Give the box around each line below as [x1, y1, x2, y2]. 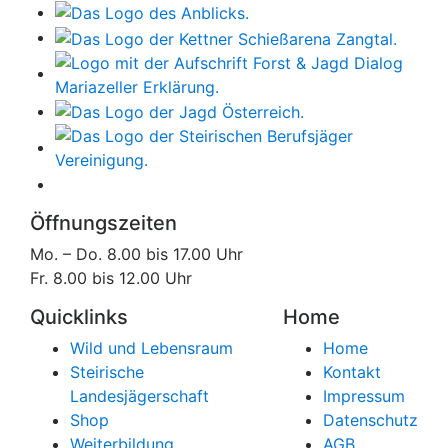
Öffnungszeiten [30, 211, 177, 236]
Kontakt [323, 362, 381, 383]
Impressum [323, 386, 405, 407]
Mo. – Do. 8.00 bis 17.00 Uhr [30, 244, 243, 265]
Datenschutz [323, 410, 418, 431]
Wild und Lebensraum [70, 338, 233, 359]
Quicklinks [30, 305, 128, 330]
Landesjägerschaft [70, 386, 209, 407]
